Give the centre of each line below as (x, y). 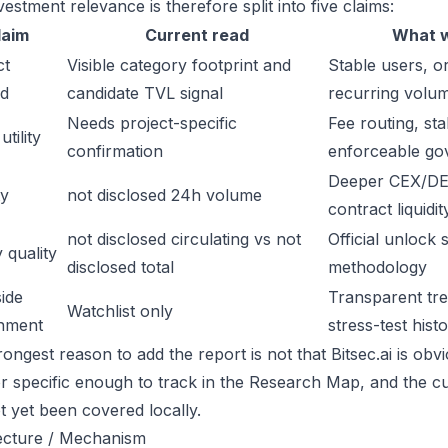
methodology (377, 267)
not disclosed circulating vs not (184, 239)
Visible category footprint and (179, 65)
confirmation (115, 151)
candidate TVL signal (145, 93)
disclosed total (120, 267)
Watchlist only (120, 311)
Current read (196, 35)
